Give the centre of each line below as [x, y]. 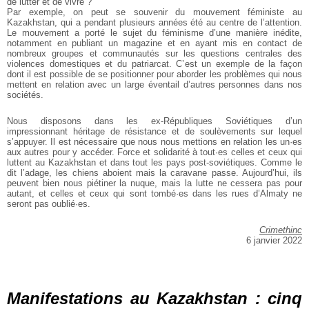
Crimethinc [281, 230]
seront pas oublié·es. [49, 204]
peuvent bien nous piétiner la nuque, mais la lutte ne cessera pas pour [154, 183]
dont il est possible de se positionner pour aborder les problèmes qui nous [154, 74]
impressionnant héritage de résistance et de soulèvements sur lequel [154, 132]
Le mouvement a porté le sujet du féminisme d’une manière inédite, [154, 33]
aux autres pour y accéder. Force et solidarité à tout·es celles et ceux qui [154, 152]
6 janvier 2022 [274, 241]
